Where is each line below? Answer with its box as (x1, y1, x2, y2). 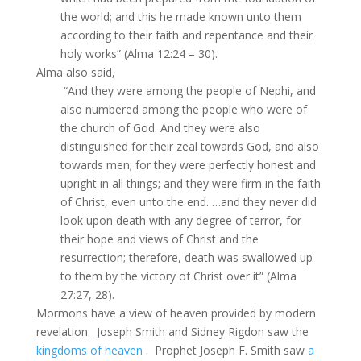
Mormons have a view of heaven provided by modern (35, 305, 316, 322)
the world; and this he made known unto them (60, 9, 301, 25)
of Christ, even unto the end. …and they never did (60, 194, 317, 210)
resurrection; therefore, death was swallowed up (60, 250, 313, 266)
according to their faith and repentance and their (60, 27, 313, 44)
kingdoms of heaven (35, 342, 146, 359)
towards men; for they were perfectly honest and (60, 157, 316, 173)
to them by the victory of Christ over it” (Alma (60, 268, 297, 284)
